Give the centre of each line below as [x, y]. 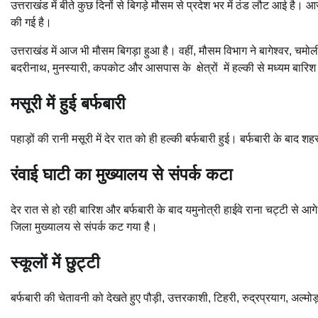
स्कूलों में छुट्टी [55, 262]
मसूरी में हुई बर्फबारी [68, 104]
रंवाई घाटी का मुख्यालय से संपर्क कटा [121, 174]
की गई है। [31, 23]
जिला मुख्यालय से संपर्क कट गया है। [84, 226]
